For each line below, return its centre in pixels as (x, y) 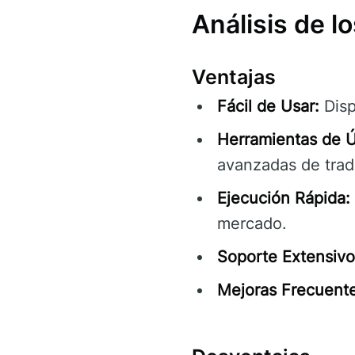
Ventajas (234, 76)
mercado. (252, 223)
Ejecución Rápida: (284, 198)
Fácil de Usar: (268, 106)
